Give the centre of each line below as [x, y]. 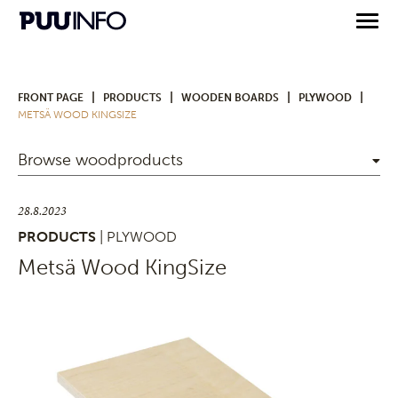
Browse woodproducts [100, 160]
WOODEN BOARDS [230, 98]
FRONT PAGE [51, 98]
